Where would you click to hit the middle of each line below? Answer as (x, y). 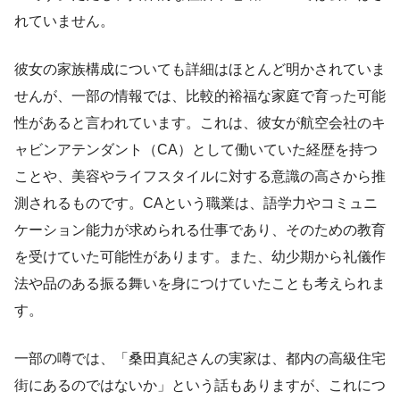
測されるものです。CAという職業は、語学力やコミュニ (196, 204)
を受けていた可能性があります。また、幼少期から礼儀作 (200, 257)
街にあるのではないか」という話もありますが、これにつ (200, 386)
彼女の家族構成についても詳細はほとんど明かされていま (200, 70)
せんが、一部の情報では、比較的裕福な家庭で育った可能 (200, 96)
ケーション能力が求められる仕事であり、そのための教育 (200, 230)
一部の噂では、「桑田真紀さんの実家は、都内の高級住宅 (200, 359)
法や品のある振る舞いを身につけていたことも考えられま (200, 284)
